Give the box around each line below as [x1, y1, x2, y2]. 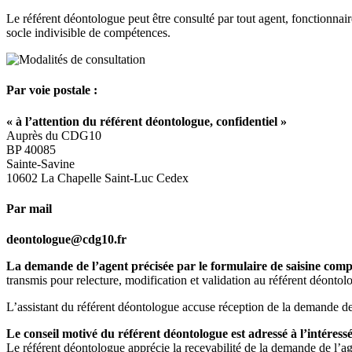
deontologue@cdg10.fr [6, 233, 126, 247]
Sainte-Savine [6, 156, 75, 170]
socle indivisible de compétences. [6, 25, 170, 39]
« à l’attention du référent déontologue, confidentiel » [6, 114, 287, 128]
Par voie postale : [6, 83, 97, 97]
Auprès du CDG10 [6, 128, 101, 142]
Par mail [6, 201, 52, 215]
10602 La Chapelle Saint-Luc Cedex [6, 170, 189, 185]
